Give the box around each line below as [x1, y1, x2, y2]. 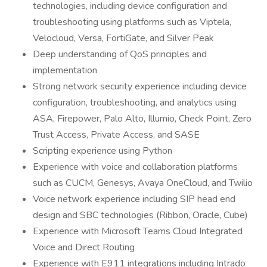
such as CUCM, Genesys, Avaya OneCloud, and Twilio [33, 176, 253, 190]
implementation [33, 64, 97, 77]
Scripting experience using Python [33, 144, 172, 157]
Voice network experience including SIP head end [33, 193, 235, 206]
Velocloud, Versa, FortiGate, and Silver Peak [33, 32, 214, 45]
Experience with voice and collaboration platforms [33, 160, 238, 173]
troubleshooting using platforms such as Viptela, [33, 15, 231, 29]
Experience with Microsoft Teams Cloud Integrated [33, 225, 243, 238]
